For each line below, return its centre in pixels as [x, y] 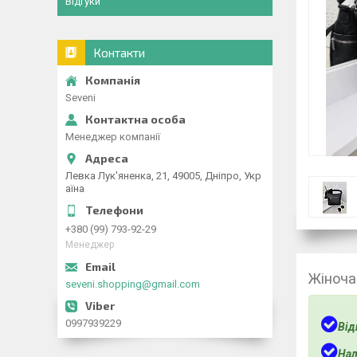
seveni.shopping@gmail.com [133, 284]
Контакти [119, 53]
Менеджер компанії [113, 137]
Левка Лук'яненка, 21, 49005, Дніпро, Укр [163, 176]
